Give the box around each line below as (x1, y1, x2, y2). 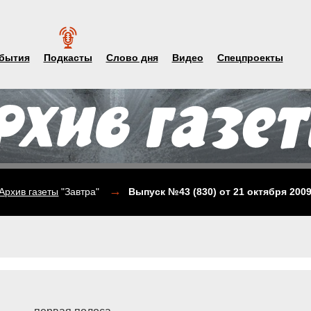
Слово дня (106, 52, 158, 63)
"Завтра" (58, 186, 103, 197)
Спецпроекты (217, 52, 283, 63)
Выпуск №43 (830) (128, 186, 220, 197)
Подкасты (43, 52, 92, 63)
